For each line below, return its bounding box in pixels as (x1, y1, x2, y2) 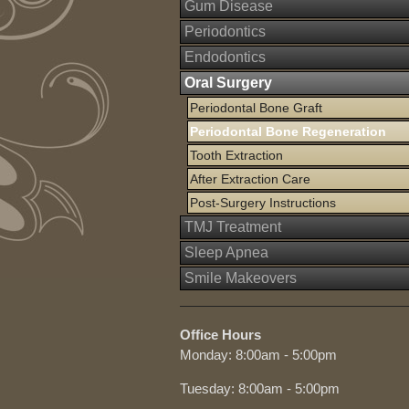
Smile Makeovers (184, 270, 297, 286)
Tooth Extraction (190, 148, 283, 163)
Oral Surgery (184, 75, 272, 90)
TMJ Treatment (184, 219, 281, 235)
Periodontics (184, 24, 266, 39)
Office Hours (180, 327, 261, 342)
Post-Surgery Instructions (190, 195, 336, 210)
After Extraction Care (190, 172, 310, 186)
